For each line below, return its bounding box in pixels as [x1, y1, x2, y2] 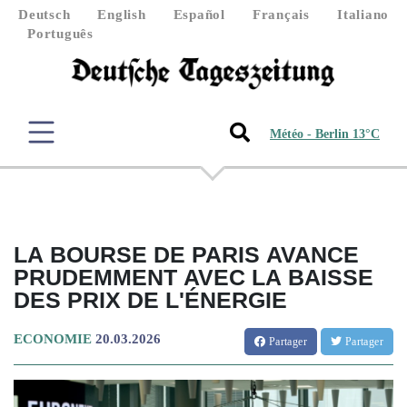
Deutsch [18, 7, 71, 22]
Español [173, 7, 225, 22]
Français [252, 7, 310, 22]
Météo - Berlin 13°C [270, 127, 380, 142]
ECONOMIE [14, 331, 92, 346]
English [97, 7, 146, 22]
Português [27, 26, 94, 41]
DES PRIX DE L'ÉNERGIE [14, 286, 287, 313]
